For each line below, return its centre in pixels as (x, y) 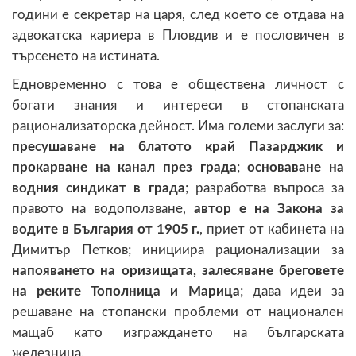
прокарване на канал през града (124, 167)
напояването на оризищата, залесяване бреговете (178, 270)
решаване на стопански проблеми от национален (178, 311)
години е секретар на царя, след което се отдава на (178, 14)
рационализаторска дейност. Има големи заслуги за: (178, 126)
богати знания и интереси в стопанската (178, 105)
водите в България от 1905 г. (106, 229)
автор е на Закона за (269, 208)
